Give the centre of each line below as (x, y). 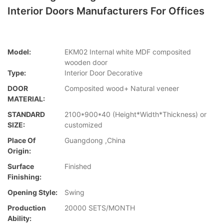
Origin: (19, 151)
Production (27, 208)
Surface (21, 166)
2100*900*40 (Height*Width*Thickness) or (135, 114)
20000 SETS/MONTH (100, 208)
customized (83, 125)
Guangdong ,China (96, 140)
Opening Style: (32, 192)
